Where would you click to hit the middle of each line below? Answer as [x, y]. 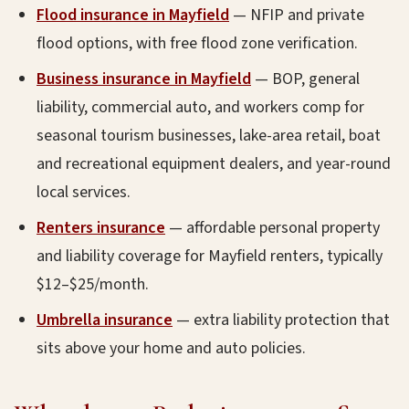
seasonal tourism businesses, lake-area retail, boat [209, 136]
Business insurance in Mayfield [144, 79]
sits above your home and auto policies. [171, 348]
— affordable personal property [273, 228]
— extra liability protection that [281, 320]
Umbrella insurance [105, 320]
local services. [84, 192]
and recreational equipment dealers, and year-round [214, 164]
